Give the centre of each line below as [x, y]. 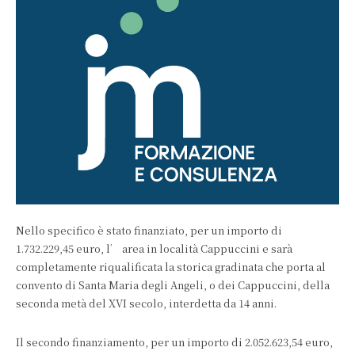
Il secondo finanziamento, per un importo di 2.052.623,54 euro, [174, 342]
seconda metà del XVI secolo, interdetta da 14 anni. [147, 303]
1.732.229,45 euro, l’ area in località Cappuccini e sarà [154, 248]
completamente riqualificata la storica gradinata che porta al [171, 267]
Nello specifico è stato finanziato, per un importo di [149, 230]
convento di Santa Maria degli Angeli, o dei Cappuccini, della [173, 285]
